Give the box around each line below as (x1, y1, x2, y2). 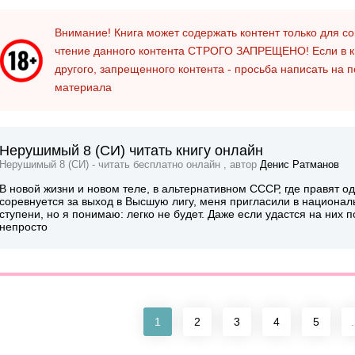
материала (55, 80, 112, 94)
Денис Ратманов (260, 158, 339, 170)
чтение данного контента (55, 44, 188, 57)
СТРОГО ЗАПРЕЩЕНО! (188, 44, 309, 57)
